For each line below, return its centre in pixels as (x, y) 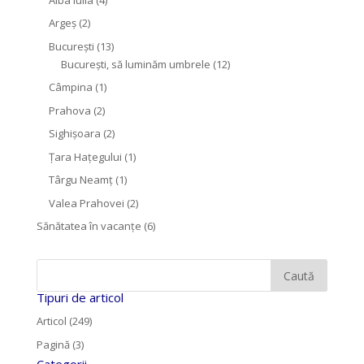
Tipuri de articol (80, 297)
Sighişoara (74, 133)
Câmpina (70, 87)
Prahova (69, 110)
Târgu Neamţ (80, 180)
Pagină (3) (60, 344)
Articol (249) (64, 321)
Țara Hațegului (85, 156)
